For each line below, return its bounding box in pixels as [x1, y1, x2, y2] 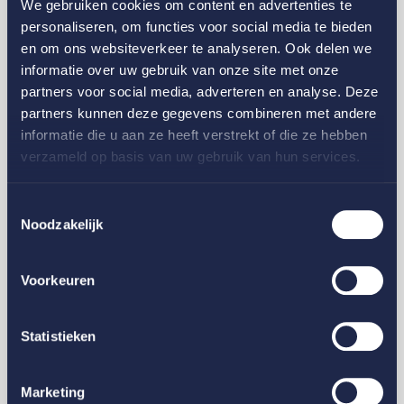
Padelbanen [41, 119, 107, 136]
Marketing [21, 383, 85, 399]
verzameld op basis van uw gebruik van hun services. [21, 149, 361, 165]
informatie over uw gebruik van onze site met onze [21, 62, 339, 78]
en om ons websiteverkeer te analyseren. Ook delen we [21, 41, 372, 57]
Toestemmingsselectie [6, 197, 140, 214]
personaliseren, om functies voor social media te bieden [21, 19, 372, 35]
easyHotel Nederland [41, 259, 158, 276]
